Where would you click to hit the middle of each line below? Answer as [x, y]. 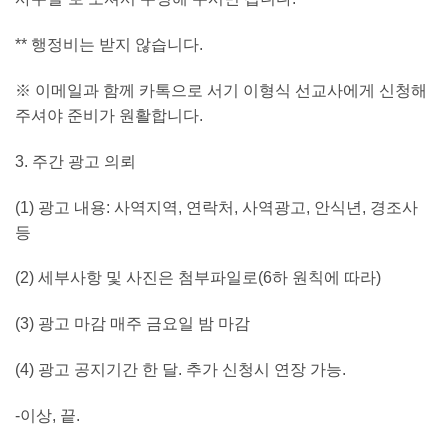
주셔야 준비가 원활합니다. [109, 116]
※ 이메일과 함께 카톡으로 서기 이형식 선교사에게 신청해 [221, 91]
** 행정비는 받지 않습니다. [109, 45]
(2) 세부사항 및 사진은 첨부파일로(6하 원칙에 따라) [198, 278]
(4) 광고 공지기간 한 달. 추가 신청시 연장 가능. [180, 370]
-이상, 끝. [47, 415]
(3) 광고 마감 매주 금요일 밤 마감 [132, 324]
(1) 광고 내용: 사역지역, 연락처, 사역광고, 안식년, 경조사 [216, 207]
